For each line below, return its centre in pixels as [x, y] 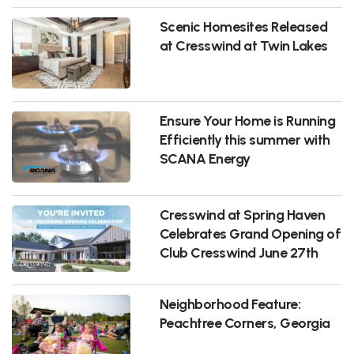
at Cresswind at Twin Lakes [243, 45]
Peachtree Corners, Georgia [245, 322]
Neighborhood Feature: [230, 303]
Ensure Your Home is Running [247, 120]
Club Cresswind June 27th [239, 252]
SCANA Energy [205, 158]
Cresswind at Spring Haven [242, 214]
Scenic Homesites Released [243, 26]
